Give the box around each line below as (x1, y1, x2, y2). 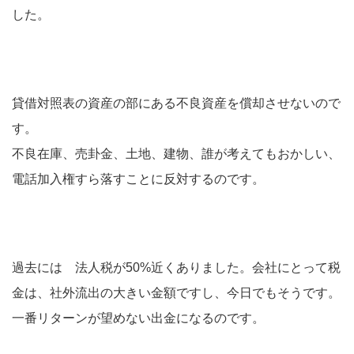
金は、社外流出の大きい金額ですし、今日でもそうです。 (12, 286, 341, 299)
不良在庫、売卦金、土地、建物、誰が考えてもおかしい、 (12, 147, 341, 160)
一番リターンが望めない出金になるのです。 (12, 311, 265, 325)
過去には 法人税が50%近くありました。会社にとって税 (12, 261, 341, 274)
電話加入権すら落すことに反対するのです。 (12, 172, 265, 186)
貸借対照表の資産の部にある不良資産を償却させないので (12, 96, 341, 110)
